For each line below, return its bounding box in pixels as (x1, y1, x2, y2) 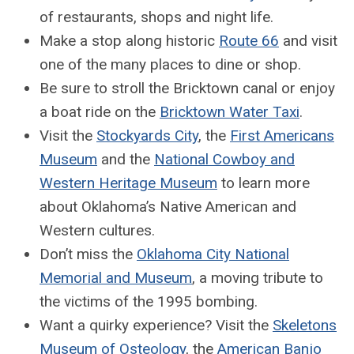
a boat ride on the (40, 102, 160, 121)
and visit (279, 31, 337, 50)
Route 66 (219, 31, 279, 50)
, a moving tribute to (192, 268, 323, 287)
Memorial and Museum (40, 268, 192, 287)
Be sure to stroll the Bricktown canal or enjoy (40, 78, 335, 97)
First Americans (230, 126, 334, 145)
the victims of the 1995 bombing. (40, 292, 258, 311)
